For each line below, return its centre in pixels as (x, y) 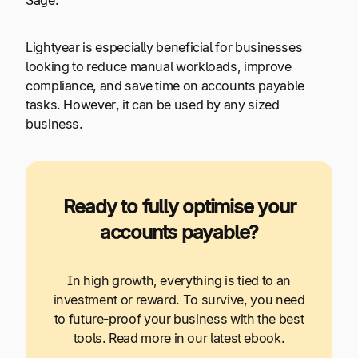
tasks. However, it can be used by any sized (153, 104)
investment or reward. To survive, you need (179, 300)
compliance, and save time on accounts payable (165, 85)
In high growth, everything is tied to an (179, 281)
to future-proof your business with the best (179, 319)
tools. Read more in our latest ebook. (179, 338)
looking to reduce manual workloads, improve (159, 66)
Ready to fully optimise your (179, 207)
